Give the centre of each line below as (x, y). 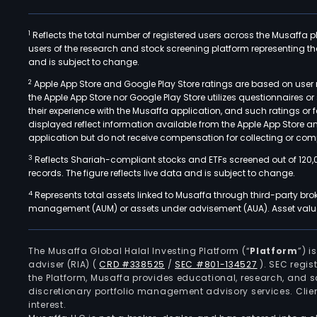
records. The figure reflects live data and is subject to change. (162, 173)
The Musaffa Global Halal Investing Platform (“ (139, 251)
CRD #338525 (132, 264)
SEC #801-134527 (216, 264)
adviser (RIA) (60, 264)
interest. (47, 305)
